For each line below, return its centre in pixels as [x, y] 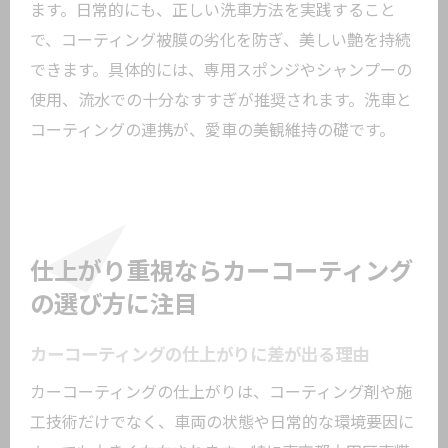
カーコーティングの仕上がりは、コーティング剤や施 [221, 392]
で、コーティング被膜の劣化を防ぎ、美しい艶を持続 [220, 40]
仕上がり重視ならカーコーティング [221, 272]
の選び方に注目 [114, 305]
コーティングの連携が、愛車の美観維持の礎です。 [212, 130]
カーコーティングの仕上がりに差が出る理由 [199, 355]
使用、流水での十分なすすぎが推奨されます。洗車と [221, 100]
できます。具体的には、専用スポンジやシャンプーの [221, 70]
